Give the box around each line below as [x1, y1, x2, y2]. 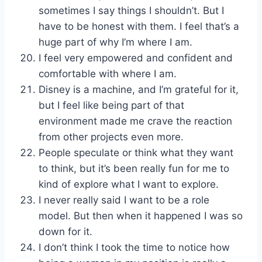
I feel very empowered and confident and [39, 52, 233, 64]
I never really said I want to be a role [39, 194, 209, 206]
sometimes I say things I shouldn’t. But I [39, 5, 224, 17]
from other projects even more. [39, 131, 184, 143]
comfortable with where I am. [39, 68, 177, 80]
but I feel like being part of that [39, 99, 184, 112]
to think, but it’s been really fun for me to [39, 163, 229, 175]
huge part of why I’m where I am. [39, 36, 192, 49]
